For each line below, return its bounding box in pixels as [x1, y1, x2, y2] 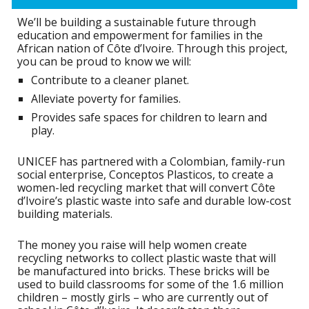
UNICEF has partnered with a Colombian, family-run [17, 154, 286, 170]
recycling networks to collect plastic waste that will [17, 250, 277, 266]
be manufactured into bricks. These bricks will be [17, 263, 270, 279]
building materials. [17, 206, 113, 222]
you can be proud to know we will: [17, 54, 192, 70]
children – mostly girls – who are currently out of [17, 290, 269, 306]
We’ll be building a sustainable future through [17, 14, 257, 30]
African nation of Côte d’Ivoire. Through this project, [17, 41, 288, 57]
